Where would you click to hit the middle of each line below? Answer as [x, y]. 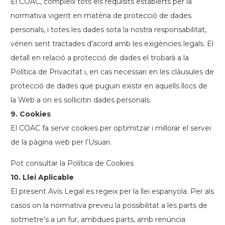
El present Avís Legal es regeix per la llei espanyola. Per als [112, 191]
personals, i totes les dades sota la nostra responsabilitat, [108, 30]
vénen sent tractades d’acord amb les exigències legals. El [112, 44]
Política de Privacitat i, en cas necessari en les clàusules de [112, 72]
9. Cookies [31, 114]
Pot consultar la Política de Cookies [72, 163]
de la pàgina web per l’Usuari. [61, 142]
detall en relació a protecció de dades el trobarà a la [100, 58]
